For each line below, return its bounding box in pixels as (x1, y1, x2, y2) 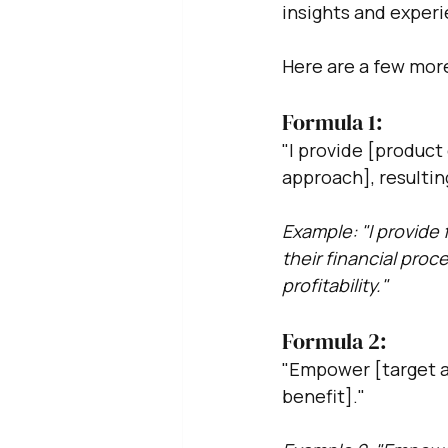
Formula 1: (282, 107, 383, 137)
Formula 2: (282, 326, 392, 356)
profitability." (282, 273, 388, 297)
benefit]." (282, 384, 365, 408)
